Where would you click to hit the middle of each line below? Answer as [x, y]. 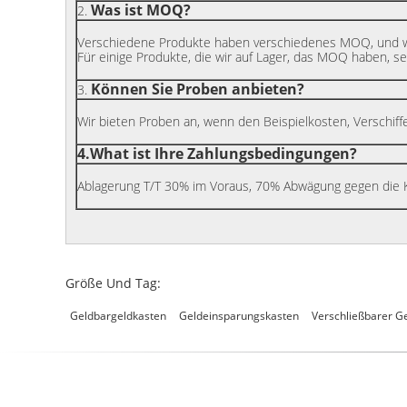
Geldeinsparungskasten [239, 316]
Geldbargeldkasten [118, 316]
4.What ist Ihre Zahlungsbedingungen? [217, 154]
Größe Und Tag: [113, 283]
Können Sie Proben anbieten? [198, 89]
